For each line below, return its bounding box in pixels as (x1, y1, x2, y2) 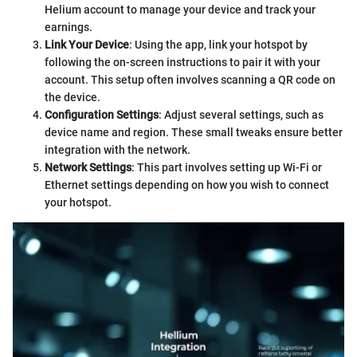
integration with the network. (45, 143, 190, 157)
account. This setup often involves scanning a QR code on (45, 73, 335, 87)
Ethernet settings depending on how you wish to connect (45, 178, 329, 192)
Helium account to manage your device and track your (45, 3, 316, 17)
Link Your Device (45, 38, 129, 52)
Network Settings (45, 161, 131, 175)
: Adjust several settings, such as (159, 108, 324, 122)
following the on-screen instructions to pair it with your (45, 56, 320, 69)
